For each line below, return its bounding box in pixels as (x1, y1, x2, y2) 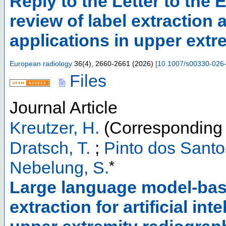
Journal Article (10, 98, 118, 118)
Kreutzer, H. (10, 118, 99, 138)
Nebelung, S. (10, 158, 109, 178)
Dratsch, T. (10, 138, 90, 157)
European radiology (10, 60, 72, 68)
